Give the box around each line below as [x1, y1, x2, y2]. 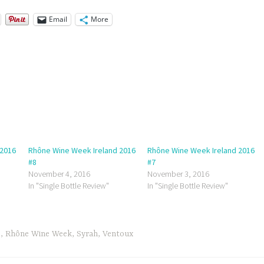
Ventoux [103, 229, 133, 239]
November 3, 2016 [147, 168, 210, 179]
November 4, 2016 [28, 168, 90, 179]
